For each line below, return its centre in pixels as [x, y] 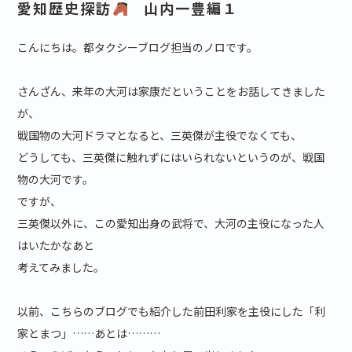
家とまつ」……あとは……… [89, 334]
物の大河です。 [56, 180]
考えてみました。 [61, 268]
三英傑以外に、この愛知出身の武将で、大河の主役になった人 [171, 224]
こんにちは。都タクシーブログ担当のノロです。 [138, 48]
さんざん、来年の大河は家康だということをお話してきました [172, 92]
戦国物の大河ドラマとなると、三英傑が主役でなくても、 [160, 136]
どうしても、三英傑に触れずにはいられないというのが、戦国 [171, 158]
